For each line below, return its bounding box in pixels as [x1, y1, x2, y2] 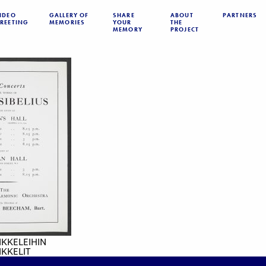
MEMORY [113, 26, 142, 33]
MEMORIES [49, 18, 85, 26]
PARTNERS [223, 11, 258, 19]
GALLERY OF [49, 11, 89, 19]
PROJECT [170, 26, 199, 33]
